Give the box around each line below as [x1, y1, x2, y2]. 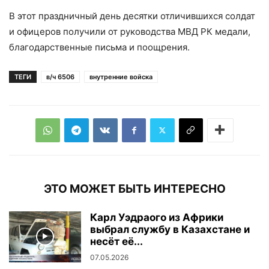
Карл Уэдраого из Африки [90, 211, 223, 223]
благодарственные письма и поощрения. [9, 41, 190, 53]
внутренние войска [89, 72, 153, 81]
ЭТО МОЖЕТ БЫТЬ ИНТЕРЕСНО [43, 181, 226, 196]
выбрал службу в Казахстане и [90, 223, 250, 235]
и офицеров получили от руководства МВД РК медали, [9, 25, 250, 37]
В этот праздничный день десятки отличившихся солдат [9, 10, 255, 22]
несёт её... [90, 235, 143, 247]
